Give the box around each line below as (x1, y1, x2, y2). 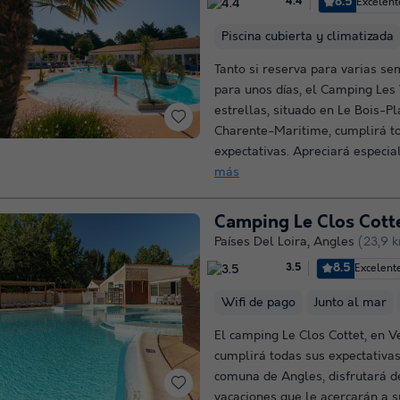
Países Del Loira (214, 234, 307, 249)
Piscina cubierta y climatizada (221, 29, 394, 44)
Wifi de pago (221, 295, 296, 310)
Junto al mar (313, 295, 387, 310)
